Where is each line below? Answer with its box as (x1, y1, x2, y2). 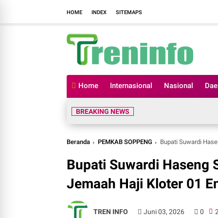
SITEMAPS (116, 9, 142, 16)
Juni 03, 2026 (144, 207, 185, 216)
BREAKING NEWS (76, 108, 129, 115)
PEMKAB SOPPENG (98, 138, 152, 145)
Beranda (67, 138, 90, 145)
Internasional (110, 81, 152, 90)
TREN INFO (93, 207, 128, 216)
